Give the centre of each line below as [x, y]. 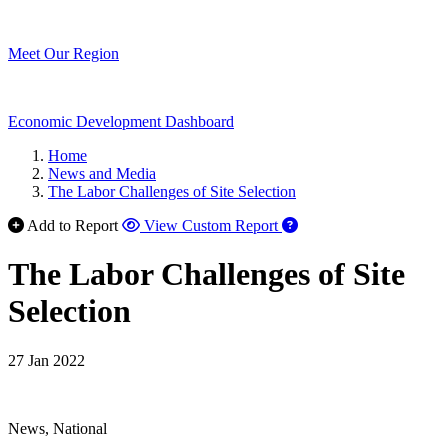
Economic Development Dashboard [121, 121]
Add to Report [72, 225]
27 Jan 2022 [46, 360]
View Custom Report [211, 225]
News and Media [102, 173]
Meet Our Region [63, 53]
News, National [57, 428]
